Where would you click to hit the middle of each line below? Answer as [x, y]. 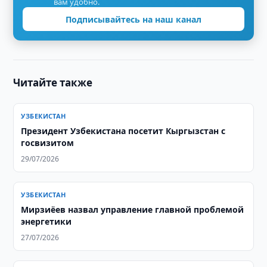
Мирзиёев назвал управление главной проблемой [133, 209]
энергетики [46, 221]
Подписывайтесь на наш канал [133, 19]
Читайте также [53, 83]
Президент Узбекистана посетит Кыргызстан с [123, 131]
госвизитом [48, 143]
